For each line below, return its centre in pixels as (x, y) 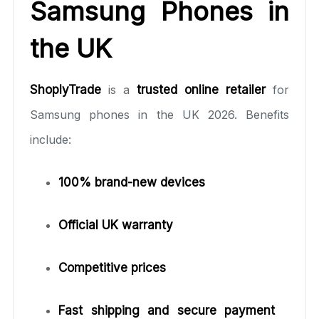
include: (51, 139)
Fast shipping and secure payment (167, 310)
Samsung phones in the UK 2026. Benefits (159, 114)
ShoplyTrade (66, 89)
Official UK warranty (116, 225)
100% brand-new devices (132, 182)
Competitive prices (112, 267)
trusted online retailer (201, 89)
